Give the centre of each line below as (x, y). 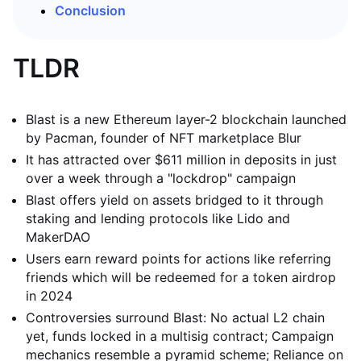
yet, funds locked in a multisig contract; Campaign (180, 336)
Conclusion (90, 10)
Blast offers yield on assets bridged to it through (174, 200)
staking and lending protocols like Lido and (158, 218)
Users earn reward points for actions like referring (178, 259)
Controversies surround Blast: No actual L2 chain (175, 317)
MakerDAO (58, 237)
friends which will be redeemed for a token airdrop (181, 277)
